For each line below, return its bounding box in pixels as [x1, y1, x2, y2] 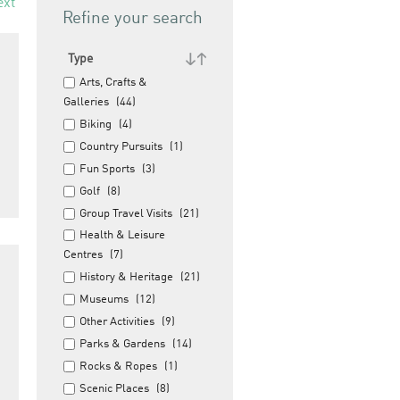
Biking [79, 119, 112, 130]
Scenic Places [79, 383, 149, 395]
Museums [79, 294, 129, 305]
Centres [63, 249, 103, 261]
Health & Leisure [79, 229, 165, 241]
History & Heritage [79, 271, 173, 283]
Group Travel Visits [79, 208, 172, 220]
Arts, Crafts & [79, 77, 147, 88]
